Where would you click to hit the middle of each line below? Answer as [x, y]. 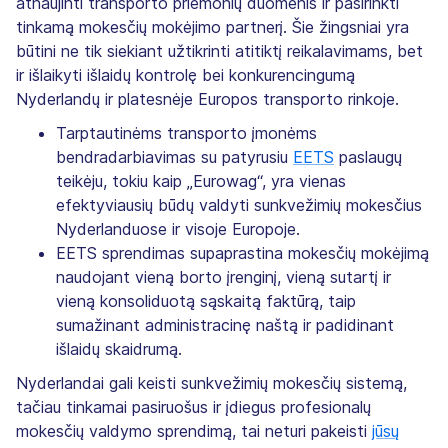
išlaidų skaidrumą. [119, 348]
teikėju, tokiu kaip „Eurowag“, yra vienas [201, 180]
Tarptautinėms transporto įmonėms [186, 132]
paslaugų [368, 156]
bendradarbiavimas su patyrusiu [174, 156]
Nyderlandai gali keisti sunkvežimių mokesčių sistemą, [211, 382]
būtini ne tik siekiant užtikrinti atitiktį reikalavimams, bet [219, 50]
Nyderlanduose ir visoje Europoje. [178, 228]
